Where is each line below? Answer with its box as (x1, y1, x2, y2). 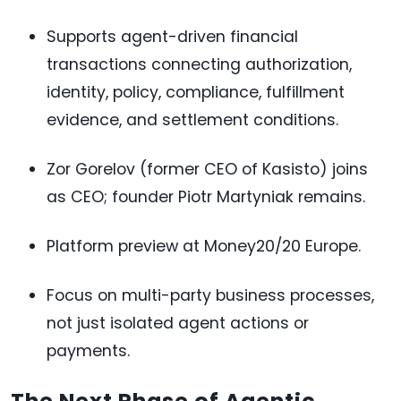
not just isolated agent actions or (47, 312, 309, 335)
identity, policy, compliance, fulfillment (47, 81, 345, 104)
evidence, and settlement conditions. (47, 109, 338, 132)
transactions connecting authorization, (47, 54, 352, 76)
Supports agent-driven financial (47, 26, 298, 48)
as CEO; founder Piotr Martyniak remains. (47, 186, 365, 209)
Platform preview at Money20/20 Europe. (47, 235, 361, 258)
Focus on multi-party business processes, (47, 285, 374, 307)
